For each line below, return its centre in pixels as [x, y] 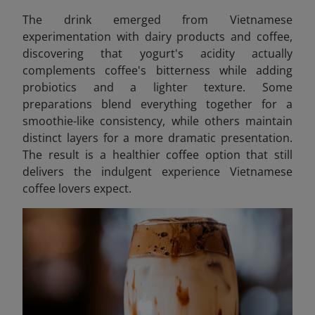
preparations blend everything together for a [157, 104]
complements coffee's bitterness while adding [157, 70]
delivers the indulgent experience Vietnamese [157, 171]
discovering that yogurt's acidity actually [157, 53]
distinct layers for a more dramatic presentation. [157, 137]
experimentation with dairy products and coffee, [157, 36]
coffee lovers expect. [77, 188]
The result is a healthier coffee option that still [157, 154]
